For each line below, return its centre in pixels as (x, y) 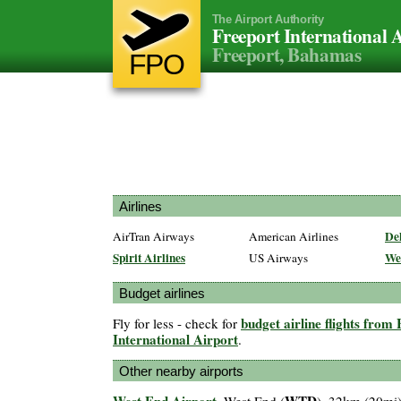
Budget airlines (162, 293)
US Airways (278, 258)
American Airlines (294, 236)
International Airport (175, 340)
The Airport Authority (268, 19)
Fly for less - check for (177, 324)
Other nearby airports (181, 371)
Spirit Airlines (149, 258)
